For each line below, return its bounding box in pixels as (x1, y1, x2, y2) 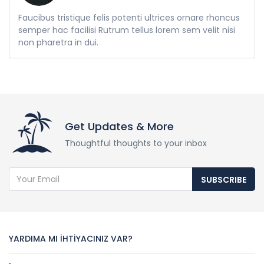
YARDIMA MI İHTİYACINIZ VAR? (9, 233, 133, 245)
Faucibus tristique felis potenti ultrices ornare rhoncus (18, 12, 240, 24)
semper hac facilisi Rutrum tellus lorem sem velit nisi (18, 24, 235, 37)
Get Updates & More (65, 119, 174, 134)
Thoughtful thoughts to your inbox (65, 137, 207, 150)
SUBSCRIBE (201, 174, 246, 186)
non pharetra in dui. (18, 37, 98, 49)
